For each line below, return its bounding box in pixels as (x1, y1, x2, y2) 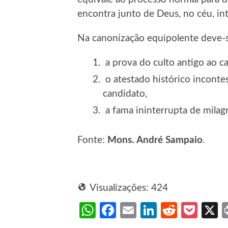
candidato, (103, 89, 147, 99)
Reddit (177, 202, 223, 219)
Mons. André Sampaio (107, 135, 203, 146)
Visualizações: (90, 183, 149, 193)
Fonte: (77, 135, 107, 146)
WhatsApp (96, 202, 172, 219)
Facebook (116, 202, 184, 219)
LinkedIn (157, 202, 217, 219)
